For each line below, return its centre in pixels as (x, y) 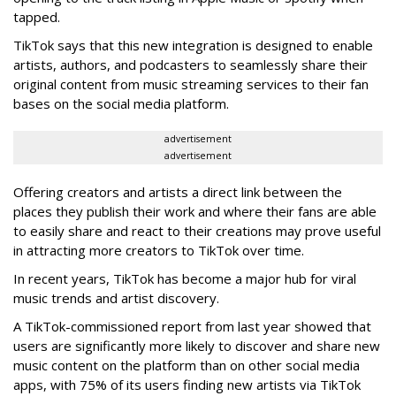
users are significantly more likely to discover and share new (197, 346)
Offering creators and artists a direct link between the (178, 192)
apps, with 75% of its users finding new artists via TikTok (187, 385)
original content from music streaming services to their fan (191, 84)
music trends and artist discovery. (116, 298)
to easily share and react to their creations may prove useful (197, 231)
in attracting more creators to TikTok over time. (159, 251)
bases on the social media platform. (121, 104)
